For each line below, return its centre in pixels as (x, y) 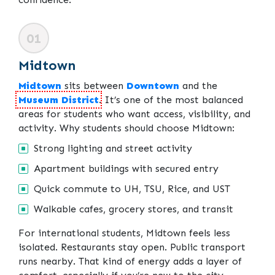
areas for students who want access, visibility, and (134, 114)
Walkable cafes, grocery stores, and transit (134, 209)
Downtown (153, 86)
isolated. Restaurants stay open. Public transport (132, 247)
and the (198, 86)
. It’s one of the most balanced (171, 100)
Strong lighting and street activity (113, 149)
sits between (94, 86)
